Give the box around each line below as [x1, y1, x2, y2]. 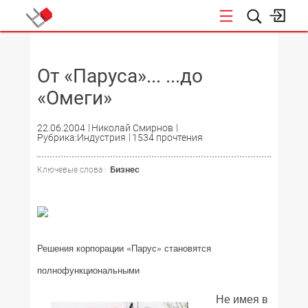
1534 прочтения [132, 132, 203, 143]
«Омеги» [37, 87, 112, 109]
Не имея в [216, 291, 268, 307]
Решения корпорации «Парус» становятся [37, 241, 211, 254]
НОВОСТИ [258, 42, 300, 52]
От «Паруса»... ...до [37, 65, 203, 87]
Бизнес [110, 164, 140, 175]
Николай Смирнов [91, 122, 173, 133]
